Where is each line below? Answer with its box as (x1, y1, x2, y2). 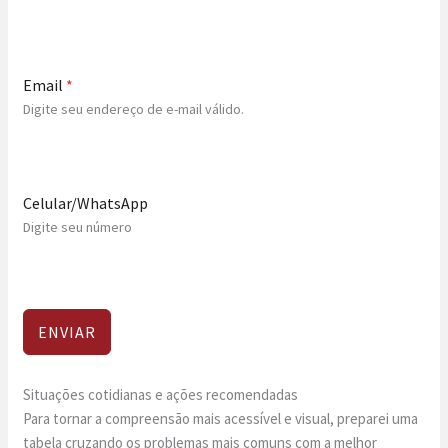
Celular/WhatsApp (23, 192, 149, 213)
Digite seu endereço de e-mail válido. (23, 99, 245, 118)
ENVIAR (38, 321, 97, 342)
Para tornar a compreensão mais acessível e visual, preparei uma (23, 408, 419, 428)
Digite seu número (23, 217, 133, 236)
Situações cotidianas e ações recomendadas (23, 384, 299, 404)
